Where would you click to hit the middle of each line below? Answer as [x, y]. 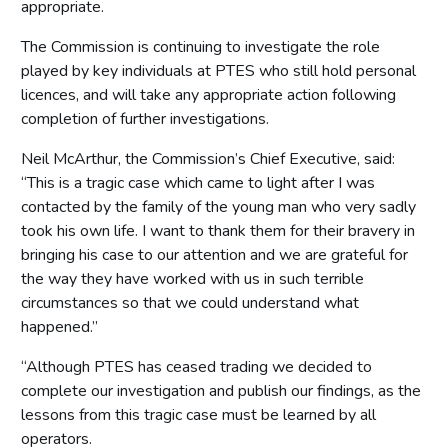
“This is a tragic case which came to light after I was [198, 182]
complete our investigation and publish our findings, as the [221, 390]
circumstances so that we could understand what [190, 302]
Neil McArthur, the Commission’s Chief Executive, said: [208, 158]
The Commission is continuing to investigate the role [200, 46]
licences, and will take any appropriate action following [208, 94]
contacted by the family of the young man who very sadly [218, 206]
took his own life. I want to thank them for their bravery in [218, 230]
